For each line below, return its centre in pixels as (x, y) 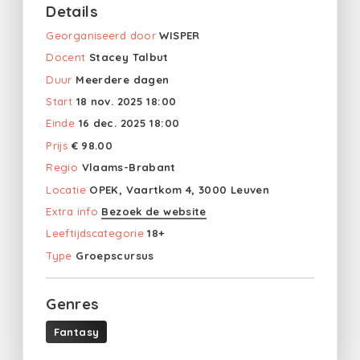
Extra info (72, 211)
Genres (73, 304)
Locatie (66, 189)
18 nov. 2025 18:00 (126, 102)
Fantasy (76, 332)
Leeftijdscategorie (95, 233)
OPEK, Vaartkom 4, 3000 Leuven (180, 189)
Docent (66, 57)
